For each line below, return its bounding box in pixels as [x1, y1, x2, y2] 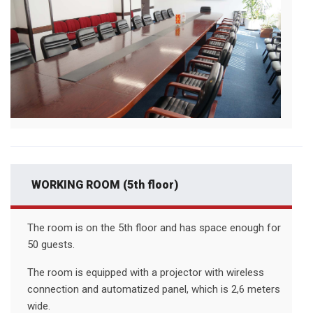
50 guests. [27, 238, 75, 251]
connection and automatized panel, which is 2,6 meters [27, 282, 280, 296]
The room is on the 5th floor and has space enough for [27, 221, 281, 234]
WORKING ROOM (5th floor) [31, 177, 178, 191]
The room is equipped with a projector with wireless [27, 265, 264, 279]
